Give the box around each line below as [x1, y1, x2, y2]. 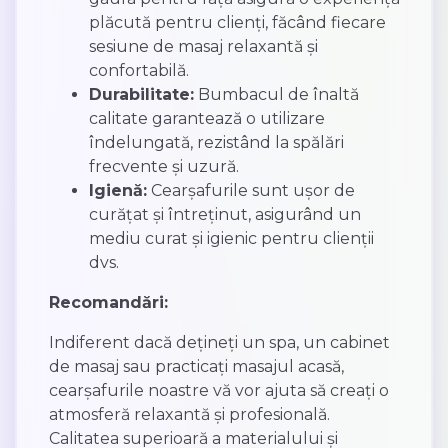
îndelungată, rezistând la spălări [88, 133, 344, 153]
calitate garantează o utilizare [88, 109, 325, 129]
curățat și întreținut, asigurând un [88, 205, 361, 225]
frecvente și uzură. [88, 157, 239, 177]
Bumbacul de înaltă [193, 85, 359, 105]
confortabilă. [88, 61, 189, 81]
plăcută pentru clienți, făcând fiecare [88, 13, 386, 33]
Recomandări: [48, 293, 168, 313]
